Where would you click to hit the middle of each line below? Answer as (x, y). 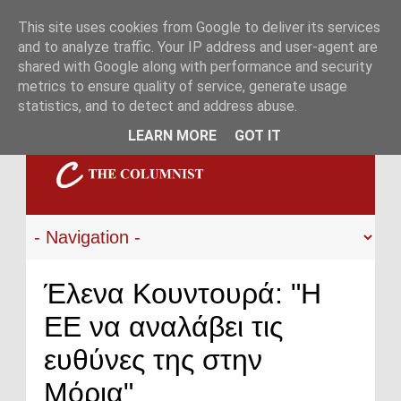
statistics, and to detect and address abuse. (158, 106)
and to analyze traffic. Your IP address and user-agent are (198, 47)
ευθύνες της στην (153, 360)
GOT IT (257, 135)
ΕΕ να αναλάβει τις (163, 327)
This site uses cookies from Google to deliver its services (199, 27)
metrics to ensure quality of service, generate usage (183, 86)
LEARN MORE (172, 135)
